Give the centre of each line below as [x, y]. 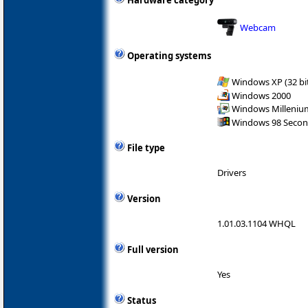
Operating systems [169, 56]
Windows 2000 [261, 95]
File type [146, 148]
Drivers [232, 173]
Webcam [258, 27]
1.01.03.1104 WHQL [256, 224]
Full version [153, 250]
